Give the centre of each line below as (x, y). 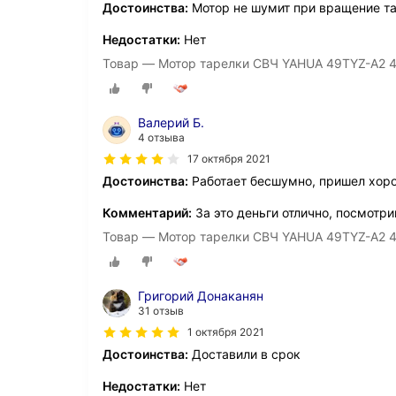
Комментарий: (147, 213)
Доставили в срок (244, 354)
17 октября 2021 (229, 159)
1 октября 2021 (226, 332)
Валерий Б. (171, 123)
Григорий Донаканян (201, 296)
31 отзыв (161, 311)
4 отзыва (161, 138)
